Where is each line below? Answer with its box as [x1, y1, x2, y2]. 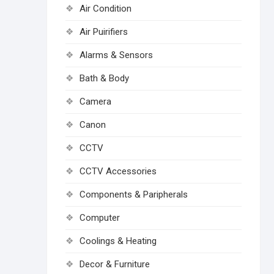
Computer [80, 212, 120, 223]
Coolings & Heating [80, 235, 157, 246]
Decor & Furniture [80, 259, 150, 270]
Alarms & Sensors [80, 50, 153, 61]
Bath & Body [80, 73, 129, 84]
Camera [80, 96, 111, 107]
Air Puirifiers [80, 26, 128, 37]
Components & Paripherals [80, 189, 188, 200]
